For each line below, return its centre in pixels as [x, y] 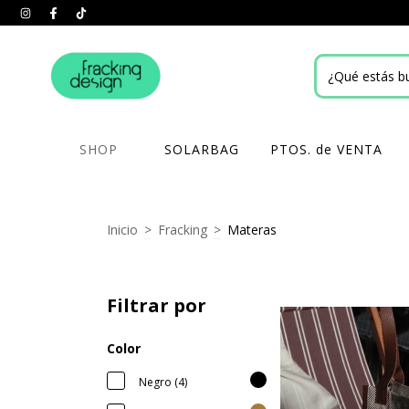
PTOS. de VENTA [326, 149]
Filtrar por [157, 305]
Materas [252, 230]
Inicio [122, 230]
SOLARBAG [202, 149]
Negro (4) [163, 382]
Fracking [183, 230]
